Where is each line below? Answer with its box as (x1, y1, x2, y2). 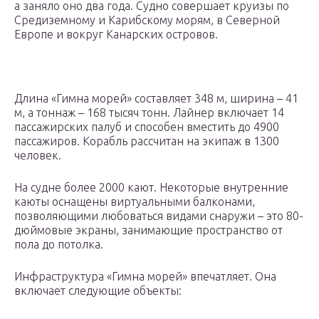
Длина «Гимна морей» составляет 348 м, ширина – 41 (14, 92, 298, 105)
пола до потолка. (14, 238, 103, 251)
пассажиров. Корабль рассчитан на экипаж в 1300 (14, 135, 279, 148)
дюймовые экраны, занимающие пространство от (14, 224, 283, 237)
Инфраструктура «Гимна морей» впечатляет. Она (14, 270, 276, 283)
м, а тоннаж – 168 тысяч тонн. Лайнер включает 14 (14, 106, 284, 120)
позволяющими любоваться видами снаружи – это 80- (14, 209, 303, 223)
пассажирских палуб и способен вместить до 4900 (14, 120, 279, 134)
